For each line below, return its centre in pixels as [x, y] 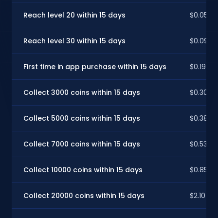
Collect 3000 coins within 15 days [82, 92]
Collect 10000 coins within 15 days [83, 170]
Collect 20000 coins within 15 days [84, 195]
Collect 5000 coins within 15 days [82, 118]
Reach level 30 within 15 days [74, 41]
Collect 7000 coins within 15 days [82, 144]
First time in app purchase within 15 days [95, 66]
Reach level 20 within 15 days [74, 15]
